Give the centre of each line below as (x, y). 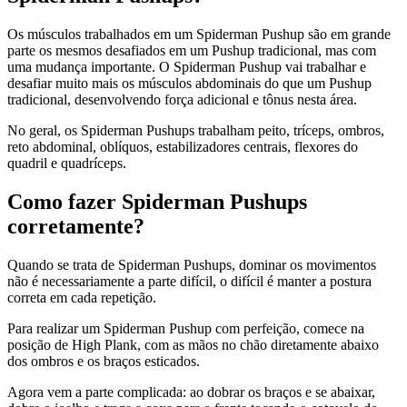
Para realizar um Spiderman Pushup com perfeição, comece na (186, 328)
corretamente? (76, 226)
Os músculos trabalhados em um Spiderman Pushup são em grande (199, 34)
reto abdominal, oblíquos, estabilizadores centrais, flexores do (183, 146)
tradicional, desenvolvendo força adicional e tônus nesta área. (182, 99)
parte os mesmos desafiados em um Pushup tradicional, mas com (192, 50)
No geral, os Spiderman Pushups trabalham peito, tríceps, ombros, (196, 130)
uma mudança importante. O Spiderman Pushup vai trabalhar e (187, 66)
